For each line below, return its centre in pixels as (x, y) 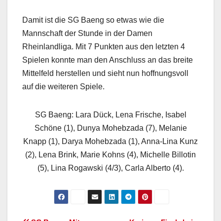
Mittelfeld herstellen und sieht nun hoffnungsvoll (105, 73)
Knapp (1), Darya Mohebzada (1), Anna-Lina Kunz (110, 141)
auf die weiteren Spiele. (63, 86)
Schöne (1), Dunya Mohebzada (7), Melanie (110, 128)
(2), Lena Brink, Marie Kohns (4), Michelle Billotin (110, 154)
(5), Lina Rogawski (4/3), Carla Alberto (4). (110, 168)
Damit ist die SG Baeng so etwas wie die (93, 20)
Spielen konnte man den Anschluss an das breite (108, 60)
